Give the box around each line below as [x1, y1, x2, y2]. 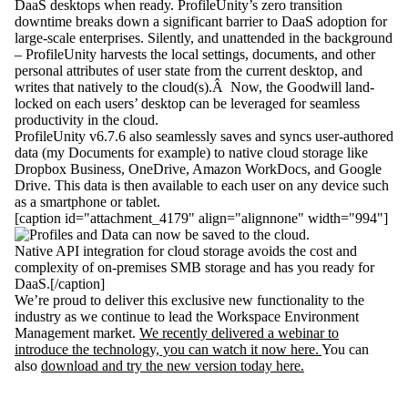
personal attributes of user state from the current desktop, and [15, 63, 362, 79]
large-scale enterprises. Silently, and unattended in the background [15, 30, 393, 46]
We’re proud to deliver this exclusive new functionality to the [15, 292, 364, 309]
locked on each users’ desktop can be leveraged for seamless [15, 96, 360, 112]
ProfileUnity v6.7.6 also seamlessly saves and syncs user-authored [15, 128, 393, 145]
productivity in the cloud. [15, 112, 158, 128]
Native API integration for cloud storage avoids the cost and [15, 243, 357, 260]
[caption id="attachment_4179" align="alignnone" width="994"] [15, 210, 388, 227]
